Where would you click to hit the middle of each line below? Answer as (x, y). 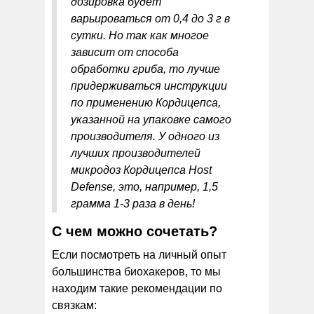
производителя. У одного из (145, 136)
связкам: (74, 305)
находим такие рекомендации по (137, 288)
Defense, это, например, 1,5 (144, 186)
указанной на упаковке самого (151, 119)
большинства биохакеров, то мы (136, 271)
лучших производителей (136, 153)
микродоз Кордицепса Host (141, 170)
